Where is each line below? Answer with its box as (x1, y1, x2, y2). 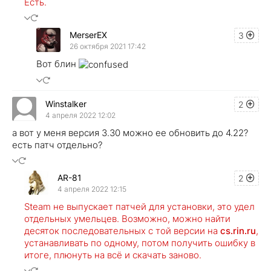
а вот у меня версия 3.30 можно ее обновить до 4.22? (12, 127, 248, 139)
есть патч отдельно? (12, 139, 102, 151)
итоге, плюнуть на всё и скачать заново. (24, 249, 201, 261)
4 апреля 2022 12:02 (45, 110, 116, 120)
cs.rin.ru (220, 225, 256, 237)
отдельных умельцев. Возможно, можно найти (24, 213, 230, 225)
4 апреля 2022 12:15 (57, 184, 126, 194)
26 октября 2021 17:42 (70, 41, 146, 51)
